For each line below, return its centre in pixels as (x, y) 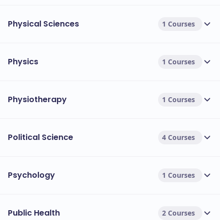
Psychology (31, 175)
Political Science (41, 137)
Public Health (34, 213)
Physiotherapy (37, 99)
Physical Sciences (43, 24)
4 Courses (179, 137)
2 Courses (179, 213)
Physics (23, 62)
